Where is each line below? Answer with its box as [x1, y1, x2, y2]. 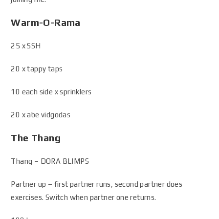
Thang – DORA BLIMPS [11, 157, 89, 165]
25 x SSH [11, 42, 41, 50]
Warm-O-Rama [11, 17, 81, 28]
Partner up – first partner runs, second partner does [11, 180, 183, 188]
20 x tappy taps [11, 65, 63, 73]
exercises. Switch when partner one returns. [11, 193, 156, 201]
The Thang [11, 132, 61, 143]
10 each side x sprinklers [11, 88, 92, 96]
